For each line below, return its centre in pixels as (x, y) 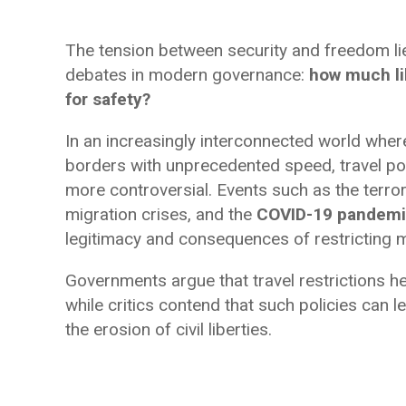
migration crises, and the (161, 214)
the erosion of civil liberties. (169, 329)
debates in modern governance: (187, 75)
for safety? (108, 99)
